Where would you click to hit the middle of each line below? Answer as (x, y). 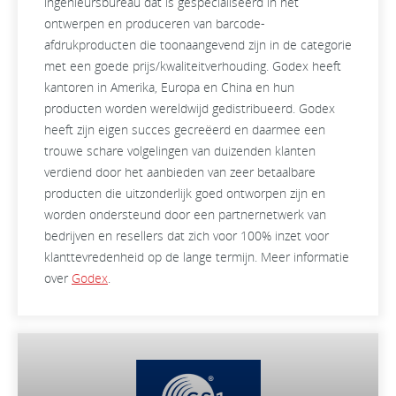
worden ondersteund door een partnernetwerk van (185, 215)
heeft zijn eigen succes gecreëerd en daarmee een (185, 130)
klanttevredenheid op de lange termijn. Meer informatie (197, 257)
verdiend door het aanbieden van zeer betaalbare (180, 172)
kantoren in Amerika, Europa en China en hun (169, 88)
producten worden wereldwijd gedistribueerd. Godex (190, 109)
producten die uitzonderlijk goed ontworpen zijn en (185, 194)
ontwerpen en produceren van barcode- (155, 24)
